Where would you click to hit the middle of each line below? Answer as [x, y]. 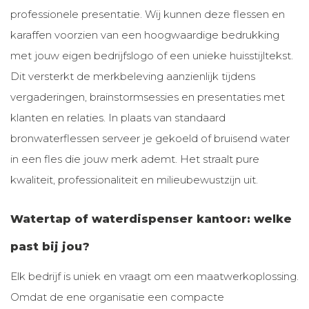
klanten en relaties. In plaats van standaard [118, 118]
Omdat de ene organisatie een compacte [117, 297]
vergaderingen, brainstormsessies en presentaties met [148, 97]
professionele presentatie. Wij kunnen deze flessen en [148, 14]
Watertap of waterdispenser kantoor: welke [151, 219]
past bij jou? [50, 247]
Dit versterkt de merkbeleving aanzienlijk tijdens [133, 76]
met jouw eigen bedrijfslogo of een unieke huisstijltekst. [152, 56]
